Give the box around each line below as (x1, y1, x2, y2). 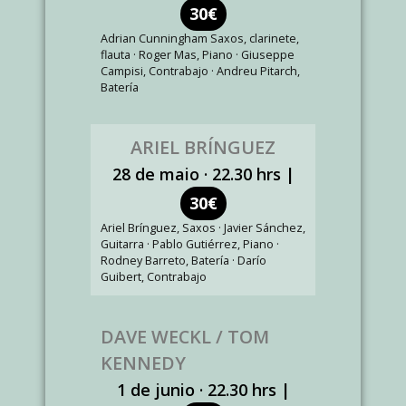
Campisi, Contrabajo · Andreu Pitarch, (101, 63, 300, 79)
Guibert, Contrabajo (101, 269, 207, 285)
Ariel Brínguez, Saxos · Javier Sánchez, (101, 220, 305, 236)
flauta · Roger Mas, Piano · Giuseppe (101, 47, 295, 63)
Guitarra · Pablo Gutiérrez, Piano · (101, 237, 279, 252)
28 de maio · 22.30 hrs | (111, 163, 295, 185)
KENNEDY (101, 351, 186, 375)
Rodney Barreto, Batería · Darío (101, 253, 266, 268)
